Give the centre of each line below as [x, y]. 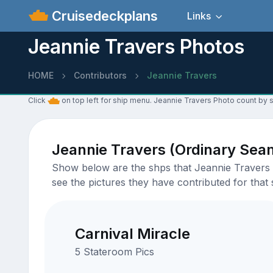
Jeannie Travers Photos [136, 47]
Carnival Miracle [132, 234]
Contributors [100, 75]
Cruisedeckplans [103, 16]
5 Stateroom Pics [114, 252]
